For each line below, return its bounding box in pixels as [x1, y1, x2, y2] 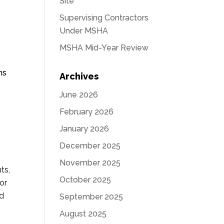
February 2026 [59, 107, 114, 116]
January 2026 [59, 124, 109, 133]
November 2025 [59, 158, 121, 167]
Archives [59, 71, 99, 81]
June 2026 [59, 90, 98, 99]
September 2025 [59, 192, 123, 201]
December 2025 [59, 141, 121, 150]
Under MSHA [59, 26, 108, 35]
